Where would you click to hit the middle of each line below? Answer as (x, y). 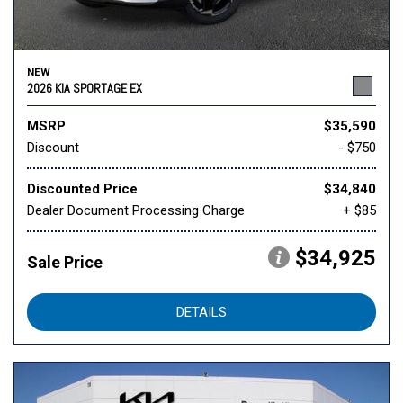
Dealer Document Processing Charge (136, 211)
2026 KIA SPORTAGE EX (85, 89)
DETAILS (201, 313)
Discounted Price (82, 189)
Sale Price (65, 263)
